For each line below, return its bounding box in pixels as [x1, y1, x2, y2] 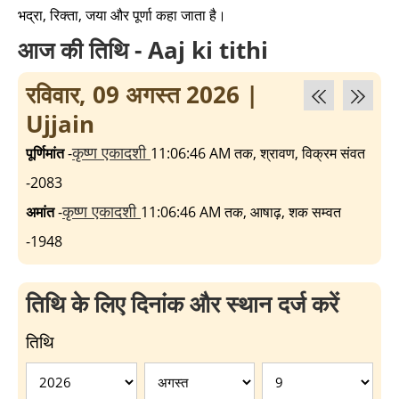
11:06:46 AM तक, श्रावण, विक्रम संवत [151, 143, 365, 163]
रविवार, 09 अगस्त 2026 [26, 78, 240, 110]
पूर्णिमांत [26, 143, 64, 163]
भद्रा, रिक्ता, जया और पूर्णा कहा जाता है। [18, 5, 226, 25]
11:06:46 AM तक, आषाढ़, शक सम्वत [141, 202, 341, 222]
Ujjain [26, 108, 94, 140]
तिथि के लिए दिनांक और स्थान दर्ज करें [26, 288, 338, 320]
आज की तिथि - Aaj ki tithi [18, 34, 268, 66]
